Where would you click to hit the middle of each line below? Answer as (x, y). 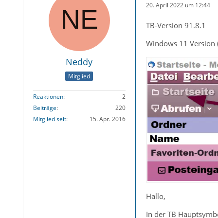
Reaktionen (48, 97)
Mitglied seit (49, 119)
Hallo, (155, 196)
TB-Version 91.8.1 (176, 25)
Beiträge (45, 108)
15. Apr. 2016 (107, 119)
